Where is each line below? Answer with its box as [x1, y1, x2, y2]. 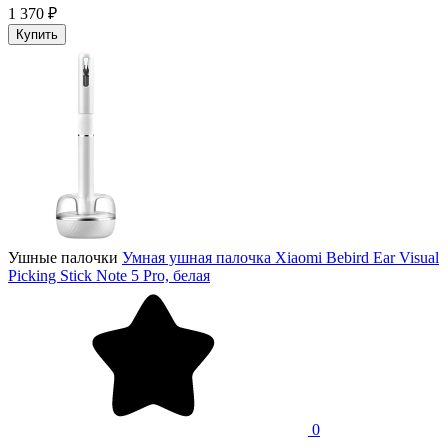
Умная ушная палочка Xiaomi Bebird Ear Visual [122, 248, 439, 266]
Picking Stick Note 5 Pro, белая [8, 266, 210, 284]
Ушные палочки [8, 248, 118, 266]
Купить [16, 26, 58, 42]
